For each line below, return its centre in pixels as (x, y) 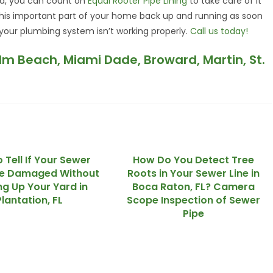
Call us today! (219, 31)
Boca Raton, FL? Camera (193, 187)
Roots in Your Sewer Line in (193, 173)
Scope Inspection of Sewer (193, 200)
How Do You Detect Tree (193, 160)
